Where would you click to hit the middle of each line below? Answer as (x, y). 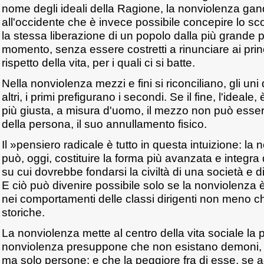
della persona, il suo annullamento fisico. (104, 124)
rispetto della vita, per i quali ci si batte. (98, 62)
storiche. (23, 212)
